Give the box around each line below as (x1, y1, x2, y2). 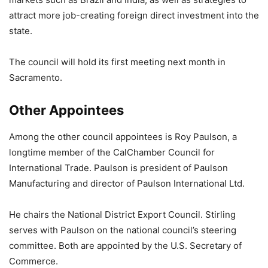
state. (9, 25, 32, 36)
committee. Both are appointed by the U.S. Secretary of (9, 240, 242, 251)
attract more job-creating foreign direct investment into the (9, 10, 259, 21)
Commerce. (9, 255, 58, 267)
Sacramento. (9, 72, 62, 83)
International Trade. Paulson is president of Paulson (9, 162, 228, 173)
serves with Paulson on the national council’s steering (9, 224, 236, 236)
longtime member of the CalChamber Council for (9, 147, 215, 158)
